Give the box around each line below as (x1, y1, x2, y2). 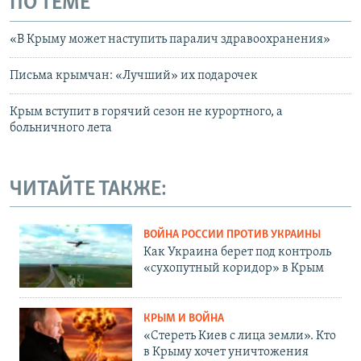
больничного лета (10, 121, 112, 135)
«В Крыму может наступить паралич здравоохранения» (10, 32, 330, 46)
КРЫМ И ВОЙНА (143, 312, 224, 325)
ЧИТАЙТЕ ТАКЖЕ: (10, 178, 167, 201)
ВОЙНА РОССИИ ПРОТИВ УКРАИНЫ (143, 229, 321, 241)
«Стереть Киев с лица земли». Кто (143, 329, 336, 342)
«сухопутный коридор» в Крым (143, 262, 324, 275)
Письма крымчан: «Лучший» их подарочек (10, 68, 258, 82)
